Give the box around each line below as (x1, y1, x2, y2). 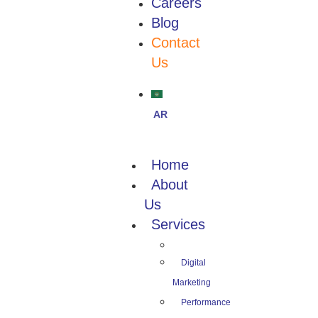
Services (151, 216, 205, 232)
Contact (151, 35, 200, 50)
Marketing (172, 278, 211, 287)
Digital (181, 258, 206, 268)
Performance (181, 297, 231, 307)
